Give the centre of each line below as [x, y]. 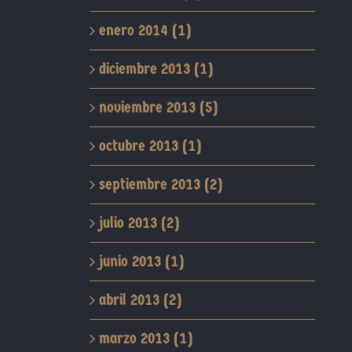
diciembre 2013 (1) [156, 69]
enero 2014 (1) [145, 30]
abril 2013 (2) [140, 300]
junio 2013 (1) [141, 261]
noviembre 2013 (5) [158, 107]
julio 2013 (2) [139, 223]
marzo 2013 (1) [145, 338]
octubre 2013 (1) [150, 146]
